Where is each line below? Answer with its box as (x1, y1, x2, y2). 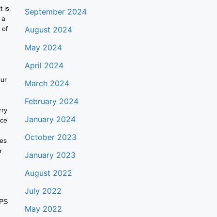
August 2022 (24, 168, 72, 178)
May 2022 (24, 204, 62, 214)
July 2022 (24, 186, 62, 196)
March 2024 (24, 78, 69, 88)
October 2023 (24, 132, 77, 142)
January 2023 (24, 150, 76, 160)
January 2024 (24, 114, 76, 124)
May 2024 (24, 43, 62, 52)
